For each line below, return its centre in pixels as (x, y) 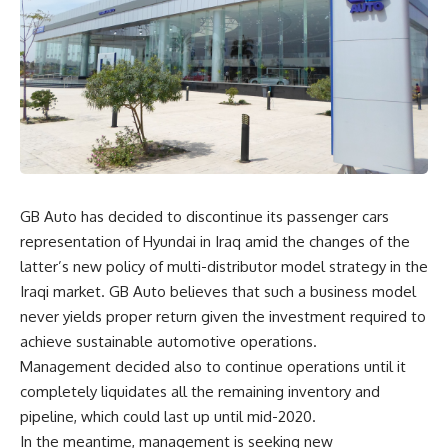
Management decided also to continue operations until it (213, 366)
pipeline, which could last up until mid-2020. (168, 416)
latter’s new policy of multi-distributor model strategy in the (224, 266)
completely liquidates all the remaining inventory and (200, 391)
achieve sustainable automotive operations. (168, 341)
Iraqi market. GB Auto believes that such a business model (218, 291)
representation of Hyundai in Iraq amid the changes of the (215, 241)
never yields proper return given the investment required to (223, 316)
